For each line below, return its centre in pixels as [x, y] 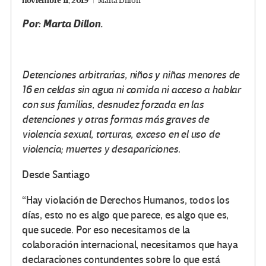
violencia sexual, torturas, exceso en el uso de [121, 134]
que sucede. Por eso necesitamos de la [106, 230]
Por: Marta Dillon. [64, 24]
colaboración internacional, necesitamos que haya [130, 245]
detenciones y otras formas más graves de [115, 119]
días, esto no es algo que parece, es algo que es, [126, 215]
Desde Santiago [56, 175]
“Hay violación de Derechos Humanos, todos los [126, 200]
